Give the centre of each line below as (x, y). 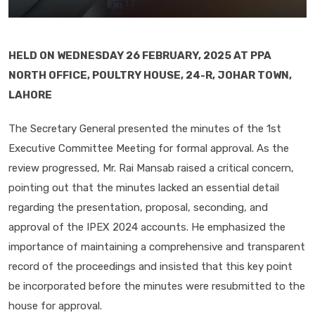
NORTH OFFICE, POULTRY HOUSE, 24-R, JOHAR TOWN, (150, 75)
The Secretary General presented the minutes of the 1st (145, 129)
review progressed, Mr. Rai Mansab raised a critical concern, (151, 168)
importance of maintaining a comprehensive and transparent (157, 247)
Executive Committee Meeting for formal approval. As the (149, 148)
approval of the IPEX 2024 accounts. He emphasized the (147, 227)
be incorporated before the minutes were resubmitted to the (157, 286)
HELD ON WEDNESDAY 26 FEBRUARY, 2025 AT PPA (140, 56)
